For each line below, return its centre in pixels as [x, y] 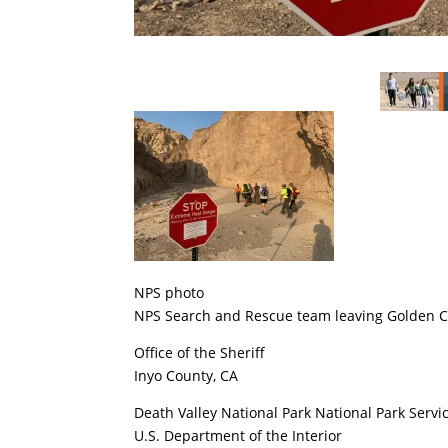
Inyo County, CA [186, 375]
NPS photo [169, 292]
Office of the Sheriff [200, 352]
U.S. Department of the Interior [238, 435]
